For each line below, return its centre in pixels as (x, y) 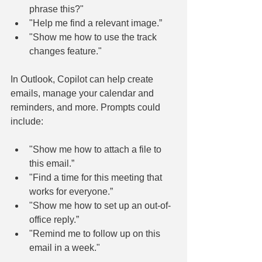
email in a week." (65, 247)
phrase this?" (56, 9)
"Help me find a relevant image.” (96, 23)
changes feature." (65, 51)
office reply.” (54, 219)
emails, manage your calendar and (83, 93)
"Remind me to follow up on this (96, 233)
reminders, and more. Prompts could (87, 107)
